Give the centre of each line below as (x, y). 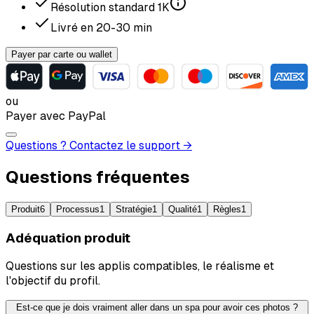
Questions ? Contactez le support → (99, 146)
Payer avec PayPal (56, 116)
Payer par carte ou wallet (62, 54)
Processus (78, 209)
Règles (227, 209)
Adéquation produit (68, 238)
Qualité (183, 209)
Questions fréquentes (98, 177)
